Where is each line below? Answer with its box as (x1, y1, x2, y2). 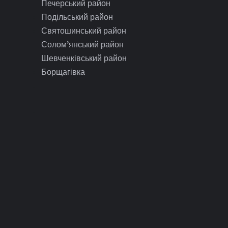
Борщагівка (41, 66, 85, 77)
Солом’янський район (41, 39, 124, 49)
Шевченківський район (41, 52, 127, 63)
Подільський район (41, 11, 113, 22)
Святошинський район (41, 25, 127, 36)
